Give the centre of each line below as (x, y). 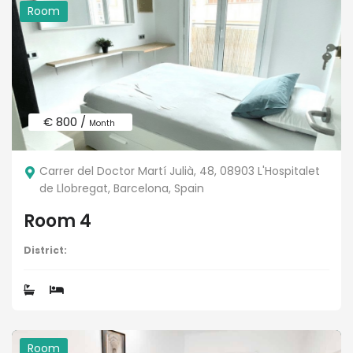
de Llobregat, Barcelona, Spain (122, 189)
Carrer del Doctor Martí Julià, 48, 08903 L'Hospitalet (180, 171)
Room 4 (58, 221)
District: (45, 251)
